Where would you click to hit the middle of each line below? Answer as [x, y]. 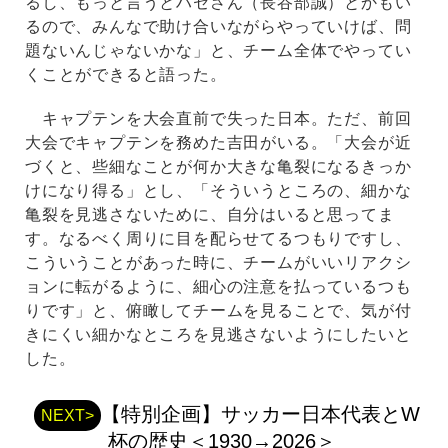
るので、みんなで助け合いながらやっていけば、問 [218, 27]
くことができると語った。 [126, 75]
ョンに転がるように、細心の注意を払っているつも [218, 287]
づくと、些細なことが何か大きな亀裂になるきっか [218, 167]
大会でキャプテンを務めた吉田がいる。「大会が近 [218, 143]
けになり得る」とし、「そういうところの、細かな [218, 191]
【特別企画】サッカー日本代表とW [260, 414]
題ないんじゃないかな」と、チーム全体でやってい [218, 51]
